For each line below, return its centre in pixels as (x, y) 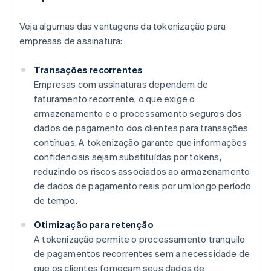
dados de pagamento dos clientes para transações (141, 128)
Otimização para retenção (93, 225)
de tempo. (56, 201)
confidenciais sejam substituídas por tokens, (128, 157)
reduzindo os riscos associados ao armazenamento (142, 171)
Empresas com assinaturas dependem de (121, 84)
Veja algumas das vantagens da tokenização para (123, 26)
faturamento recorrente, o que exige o (115, 99)
